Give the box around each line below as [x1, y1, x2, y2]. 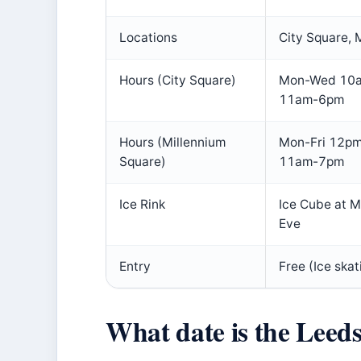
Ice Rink [119, 197, 165, 212]
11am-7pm [279, 154, 344, 169]
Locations [119, 30, 177, 45]
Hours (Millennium [119, 135, 226, 150]
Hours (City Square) [119, 73, 236, 88]
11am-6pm [279, 92, 344, 107]
